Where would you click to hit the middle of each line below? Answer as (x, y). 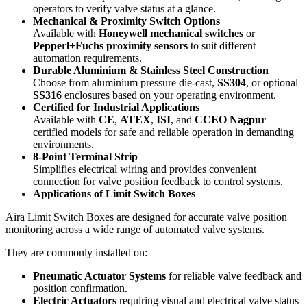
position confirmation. (80, 288)
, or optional (272, 82)
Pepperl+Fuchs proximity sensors (110, 45)
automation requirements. (87, 58)
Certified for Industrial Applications (116, 107)
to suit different (222, 45)
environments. (63, 144)
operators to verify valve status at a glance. (124, 8)
